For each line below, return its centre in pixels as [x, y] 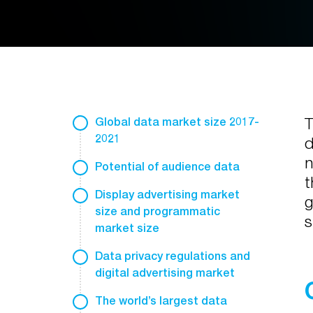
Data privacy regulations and [173, 256]
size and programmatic [158, 211]
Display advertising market [167, 195]
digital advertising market [165, 273]
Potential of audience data [167, 167]
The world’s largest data [161, 301]
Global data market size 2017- [177, 122]
